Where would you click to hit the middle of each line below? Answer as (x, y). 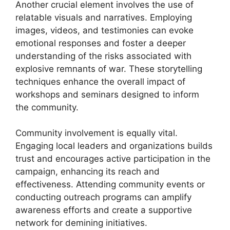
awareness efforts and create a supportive (104, 210)
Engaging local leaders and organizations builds (114, 146)
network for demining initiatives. (81, 223)
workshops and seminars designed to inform (107, 94)
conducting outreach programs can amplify (103, 197)
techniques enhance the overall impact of (100, 81)
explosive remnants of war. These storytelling (109, 69)
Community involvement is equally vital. (97, 133)
